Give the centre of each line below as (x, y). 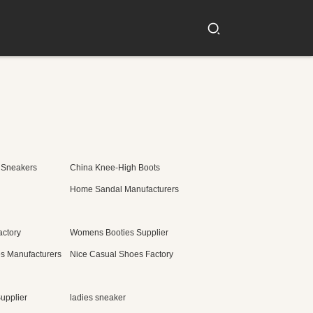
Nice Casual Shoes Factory (122, 254)
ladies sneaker (98, 298)
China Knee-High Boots (115, 168)
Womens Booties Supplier (119, 233)
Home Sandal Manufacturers (124, 189)
